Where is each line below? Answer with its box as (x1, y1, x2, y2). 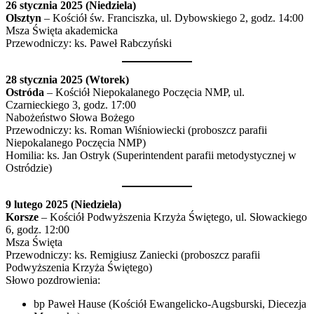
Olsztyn (6, 11, 41, 24)
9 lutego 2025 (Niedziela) (6, 198, 121, 210)
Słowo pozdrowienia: (6, 273, 100, 286)
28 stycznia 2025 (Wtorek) (6, 73, 129, 86)
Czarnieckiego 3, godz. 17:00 (6, 98, 136, 111)
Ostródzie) (6, 161, 52, 174)
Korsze (6, 210, 39, 223)
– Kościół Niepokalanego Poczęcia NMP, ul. (44, 86, 245, 98)
